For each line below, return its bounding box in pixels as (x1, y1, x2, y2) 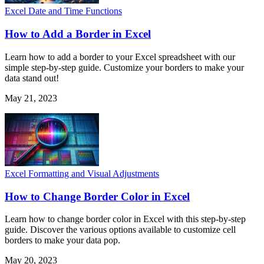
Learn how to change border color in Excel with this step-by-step (5, 214, 246, 225)
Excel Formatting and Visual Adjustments (5, 168, 159, 179)
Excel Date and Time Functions (5, 6, 122, 16)
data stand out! (5, 72, 59, 83)
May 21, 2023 (5, 93, 57, 103)
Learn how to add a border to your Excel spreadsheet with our (5, 51, 235, 62)
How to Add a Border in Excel (5, 28, 151, 41)
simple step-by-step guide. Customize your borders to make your (5, 62, 244, 72)
